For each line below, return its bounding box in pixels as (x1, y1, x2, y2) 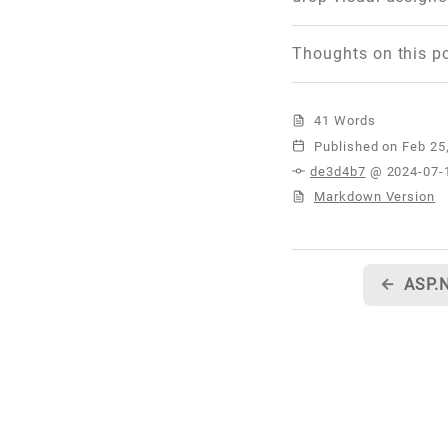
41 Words (309, 113, 376, 129)
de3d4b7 (309, 163, 366, 179)
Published (309, 138, 383, 154)
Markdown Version (313, 188, 436, 204)
